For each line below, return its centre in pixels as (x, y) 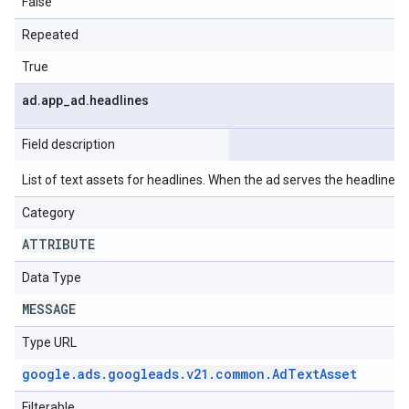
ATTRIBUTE (58, 244)
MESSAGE (49, 309)
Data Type (52, 278)
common (240, 374)
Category (48, 213)
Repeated (50, 35)
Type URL (49, 342)
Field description (68, 144)
